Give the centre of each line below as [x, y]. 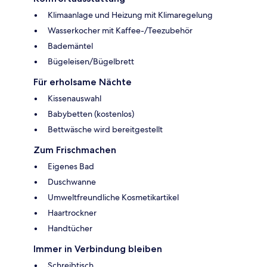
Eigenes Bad [71, 167]
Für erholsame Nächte [83, 82]
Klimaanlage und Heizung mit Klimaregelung [130, 15]
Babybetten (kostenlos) [91, 114]
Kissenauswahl [74, 99]
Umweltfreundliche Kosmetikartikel [113, 198]
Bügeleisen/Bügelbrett [91, 62]
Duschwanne [72, 182]
